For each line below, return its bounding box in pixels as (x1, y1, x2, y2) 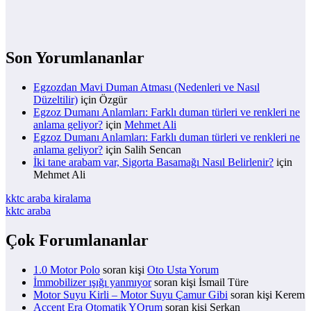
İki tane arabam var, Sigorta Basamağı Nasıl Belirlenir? (33, 156, 274, 169)
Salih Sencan (124, 144, 181, 156)
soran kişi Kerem (228, 289, 305, 301)
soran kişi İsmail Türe (151, 276, 249, 289)
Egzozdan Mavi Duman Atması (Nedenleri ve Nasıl (33, 81, 260, 94)
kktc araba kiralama (6, 192, 91, 205)
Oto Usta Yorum (147, 264, 219, 276)
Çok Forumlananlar (6, 231, 149, 250)
